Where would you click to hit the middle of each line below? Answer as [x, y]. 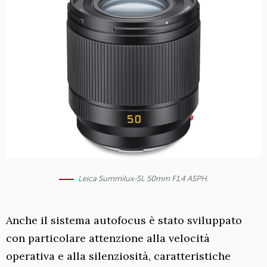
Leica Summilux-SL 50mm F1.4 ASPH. [143, 178]
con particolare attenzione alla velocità [108, 238]
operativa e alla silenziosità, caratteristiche [118, 256]
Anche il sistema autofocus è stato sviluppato [124, 220]
